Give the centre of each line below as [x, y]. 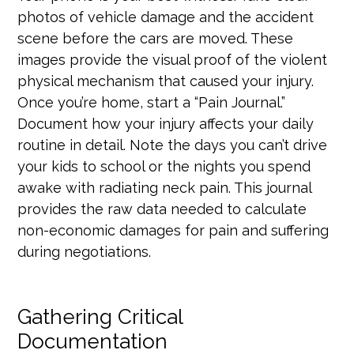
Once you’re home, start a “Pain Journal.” [152, 102]
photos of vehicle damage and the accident [166, 17]
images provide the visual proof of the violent [173, 59]
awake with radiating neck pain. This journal [165, 187]
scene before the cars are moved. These [156, 38]
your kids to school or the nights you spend [164, 166]
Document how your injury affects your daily [166, 123]
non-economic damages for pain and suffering [173, 230]
